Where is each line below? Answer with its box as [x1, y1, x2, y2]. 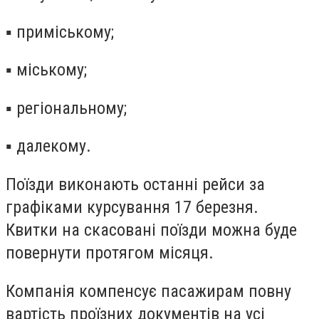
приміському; [16, 21, 114, 42]
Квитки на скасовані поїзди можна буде [6, 219, 297, 240]
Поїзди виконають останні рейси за [6, 174, 265, 194]
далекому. [16, 136, 91, 157]
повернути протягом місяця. [6, 242, 214, 263]
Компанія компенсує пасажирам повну [6, 281, 291, 301]
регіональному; [16, 98, 127, 118]
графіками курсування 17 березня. [6, 197, 258, 217]
